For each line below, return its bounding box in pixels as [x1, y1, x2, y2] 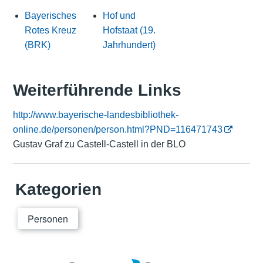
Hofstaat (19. [103, 25, 156, 35]
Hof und [103, 10, 136, 21]
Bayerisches [24, 10, 76, 21]
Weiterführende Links [12, 81, 181, 100]
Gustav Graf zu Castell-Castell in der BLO [12, 139, 186, 150]
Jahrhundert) [103, 39, 156, 50]
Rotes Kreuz [24, 25, 76, 35]
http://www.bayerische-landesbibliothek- [12, 110, 178, 120]
